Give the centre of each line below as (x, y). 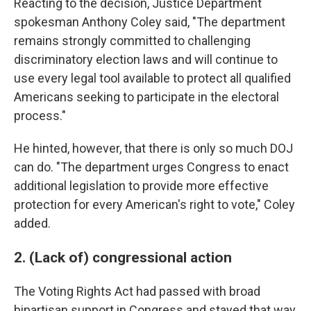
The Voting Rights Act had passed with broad (137, 291)
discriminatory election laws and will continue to (146, 59)
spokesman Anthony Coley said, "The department (150, 22)
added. (32, 223)
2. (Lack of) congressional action (123, 257)
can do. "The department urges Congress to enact (151, 167)
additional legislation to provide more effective (141, 185)
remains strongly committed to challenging (132, 40)
